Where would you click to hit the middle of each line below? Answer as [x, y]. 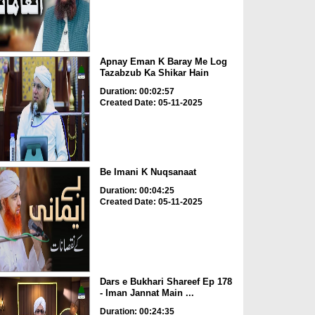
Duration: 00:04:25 [137, 190]
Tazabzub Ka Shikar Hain [154, 73]
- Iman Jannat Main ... [147, 293]
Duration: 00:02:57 [137, 92]
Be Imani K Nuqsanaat [148, 172]
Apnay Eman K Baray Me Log [163, 62]
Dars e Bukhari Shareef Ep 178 [166, 282]
